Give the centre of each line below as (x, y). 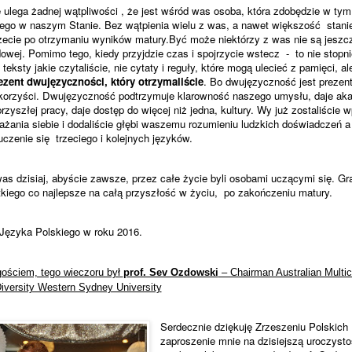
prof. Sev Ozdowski (170, 273)
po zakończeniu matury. (278, 192)
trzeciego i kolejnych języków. (124, 138)
